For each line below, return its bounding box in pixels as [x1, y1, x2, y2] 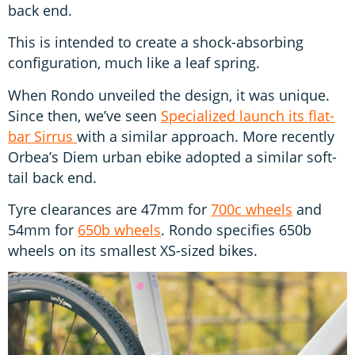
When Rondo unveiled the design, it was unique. [8, 85, 330, 105]
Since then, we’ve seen [8, 105, 161, 125]
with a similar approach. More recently [77, 126, 334, 146]
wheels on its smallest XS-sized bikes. [8, 240, 258, 260]
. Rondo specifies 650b [161, 219, 311, 239]
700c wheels [211, 199, 292, 219]
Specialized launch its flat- [161, 105, 334, 125]
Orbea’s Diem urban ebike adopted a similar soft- [8, 147, 337, 166]
